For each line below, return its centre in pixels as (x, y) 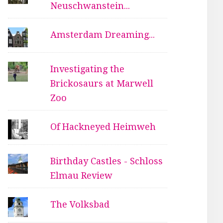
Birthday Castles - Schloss (107, 161)
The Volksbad (80, 204)
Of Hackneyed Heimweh (103, 126)
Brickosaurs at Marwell (102, 83)
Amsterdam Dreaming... (103, 34)
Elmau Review (82, 175)
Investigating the (88, 69)
